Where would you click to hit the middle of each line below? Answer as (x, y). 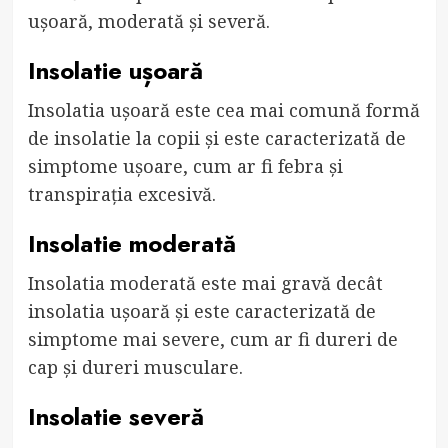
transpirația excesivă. (121, 193)
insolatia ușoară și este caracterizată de (201, 310)
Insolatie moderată (131, 243)
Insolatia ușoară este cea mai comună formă (223, 109)
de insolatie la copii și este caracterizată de (216, 137)
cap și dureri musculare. (135, 366)
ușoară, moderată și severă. (148, 20)
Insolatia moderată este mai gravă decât (205, 282)
